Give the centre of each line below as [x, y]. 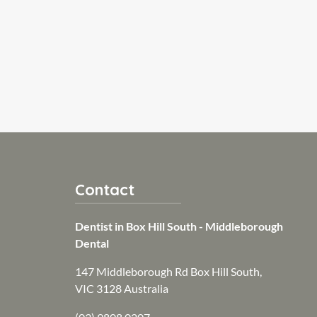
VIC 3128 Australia [122, 289]
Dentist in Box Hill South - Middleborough [179, 226]
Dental [92, 243]
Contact [105, 190]
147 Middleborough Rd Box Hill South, [168, 272]
